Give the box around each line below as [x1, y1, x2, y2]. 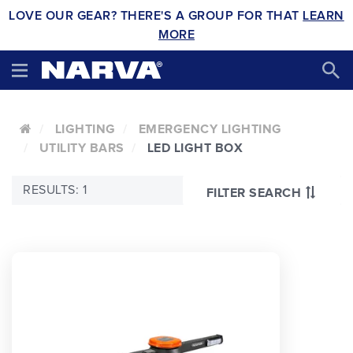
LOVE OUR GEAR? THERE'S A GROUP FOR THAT [9, 9, 303, 22]
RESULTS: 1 [23, 184, 87, 196]
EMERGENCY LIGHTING [138, 123, 282, 136]
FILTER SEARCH [206, 186, 301, 199]
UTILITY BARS [39, 142, 124, 154]
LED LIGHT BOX [147, 142, 243, 154]
